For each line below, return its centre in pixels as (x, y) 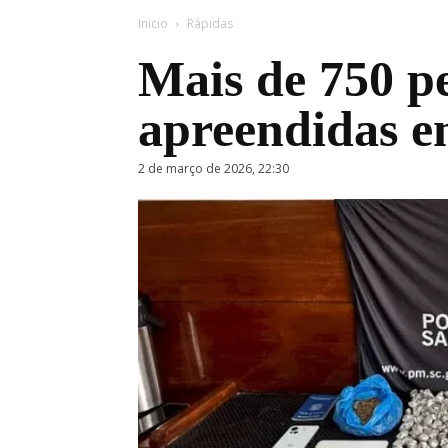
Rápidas (210, 24)
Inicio (153, 24)
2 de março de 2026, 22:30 (213, 169)
